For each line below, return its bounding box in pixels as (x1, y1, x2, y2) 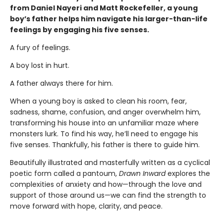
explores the (166, 168, 210, 178)
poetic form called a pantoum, (10, 168, 119, 178)
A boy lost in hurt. (10, 60, 69, 70)
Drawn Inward (119, 168, 166, 178)
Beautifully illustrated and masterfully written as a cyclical (10, 158, 210, 167)
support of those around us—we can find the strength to (10, 190, 206, 200)
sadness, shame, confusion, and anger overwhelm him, (10, 107, 201, 117)
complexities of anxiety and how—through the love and (10, 179, 202, 189)
